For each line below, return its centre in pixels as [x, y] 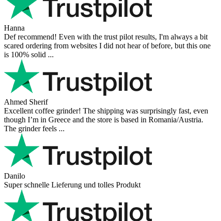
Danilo [15, 176]
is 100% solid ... [29, 54]
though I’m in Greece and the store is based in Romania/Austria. [104, 119]
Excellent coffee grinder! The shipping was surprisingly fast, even [106, 110]
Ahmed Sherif [26, 102]
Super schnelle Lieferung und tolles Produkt [72, 184]
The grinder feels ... [34, 128]
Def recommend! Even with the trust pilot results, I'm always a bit [106, 37]
